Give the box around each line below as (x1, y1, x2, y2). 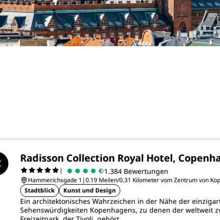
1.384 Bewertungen (104, 166, 168, 176)
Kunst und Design (63, 186, 116, 194)
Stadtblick (25, 186, 55, 194)
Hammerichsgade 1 (28, 176, 82, 184)
